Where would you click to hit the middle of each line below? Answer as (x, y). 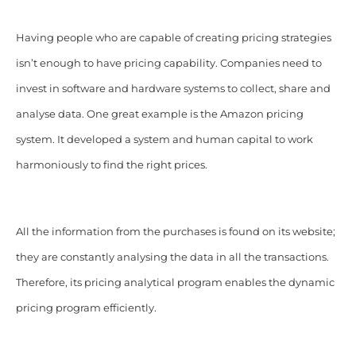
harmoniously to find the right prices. (111, 164)
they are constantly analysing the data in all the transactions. (172, 257)
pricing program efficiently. (86, 308)
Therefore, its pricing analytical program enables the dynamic (175, 282)
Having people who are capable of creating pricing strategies (173, 37)
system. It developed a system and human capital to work (164, 139)
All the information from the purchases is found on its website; (175, 231)
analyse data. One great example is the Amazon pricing (159, 114)
